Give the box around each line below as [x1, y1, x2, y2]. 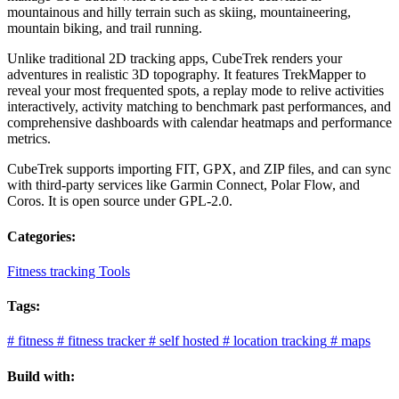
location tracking [233, 333, 327, 349]
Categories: [7, 228, 76, 244]
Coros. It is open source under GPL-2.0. [7, 193, 232, 209]
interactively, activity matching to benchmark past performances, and [7, 99, 391, 115]
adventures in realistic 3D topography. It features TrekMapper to [7, 67, 366, 83]
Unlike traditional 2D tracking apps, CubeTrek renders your [7, 51, 342, 67]
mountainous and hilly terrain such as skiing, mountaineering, [7, 4, 351, 20]
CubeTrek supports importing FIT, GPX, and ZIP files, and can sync [7, 161, 391, 177]
